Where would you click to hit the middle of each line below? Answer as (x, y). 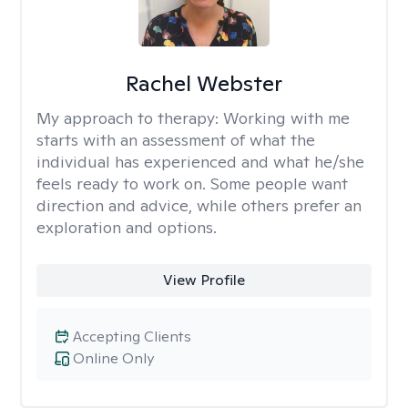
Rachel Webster (204, 83)
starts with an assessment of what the (176, 140)
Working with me (286, 118)
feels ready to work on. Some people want (192, 184)
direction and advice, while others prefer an (199, 205)
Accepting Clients (132, 337)
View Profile (204, 280)
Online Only (113, 358)
